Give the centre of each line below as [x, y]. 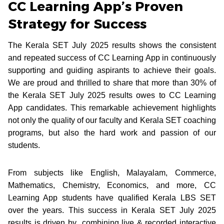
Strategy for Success [77, 24]
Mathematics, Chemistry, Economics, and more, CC [112, 185]
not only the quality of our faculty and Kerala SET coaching [112, 120]
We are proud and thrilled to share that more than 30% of [112, 82]
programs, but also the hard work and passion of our [112, 132]
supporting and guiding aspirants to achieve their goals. [112, 70]
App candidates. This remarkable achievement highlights [112, 107]
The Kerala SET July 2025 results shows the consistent [112, 45]
